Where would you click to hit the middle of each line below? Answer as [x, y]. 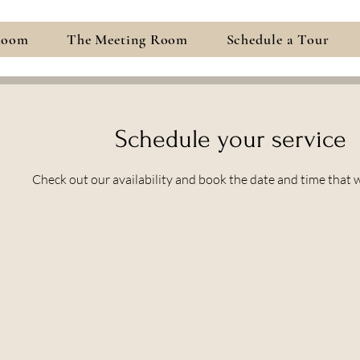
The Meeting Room [127, 39]
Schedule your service [231, 139]
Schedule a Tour [278, 39]
